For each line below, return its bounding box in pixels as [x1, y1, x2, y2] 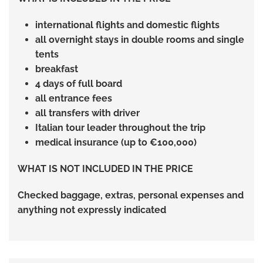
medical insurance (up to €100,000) [35, 136, 197, 148]
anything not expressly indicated [18, 204, 166, 215]
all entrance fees [35, 92, 112, 104]
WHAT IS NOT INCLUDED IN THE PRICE [18, 163, 193, 174]
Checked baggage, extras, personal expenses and [18, 189, 244, 201]
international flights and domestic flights [35, 19, 220, 31]
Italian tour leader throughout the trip [35, 122, 205, 133]
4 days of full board [35, 77, 122, 89]
